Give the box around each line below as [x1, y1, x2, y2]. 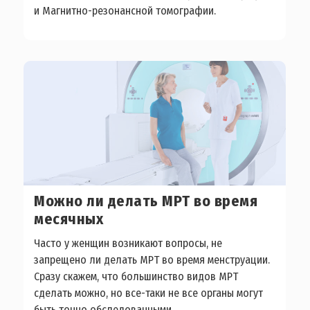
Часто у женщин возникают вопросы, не [34, 237, 223, 250]
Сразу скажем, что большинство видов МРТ [34, 270, 239, 283]
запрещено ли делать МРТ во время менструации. [34, 253, 271, 266]
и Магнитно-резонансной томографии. [34, 4, 217, 17]
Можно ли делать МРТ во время [34, 192, 258, 210]
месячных [34, 210, 104, 228]
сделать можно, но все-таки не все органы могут [34, 286, 264, 300]
